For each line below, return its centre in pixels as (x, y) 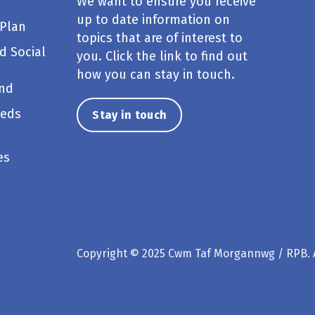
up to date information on (154, 20)
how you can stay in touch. (156, 75)
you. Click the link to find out (162, 56)
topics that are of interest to (160, 38)
